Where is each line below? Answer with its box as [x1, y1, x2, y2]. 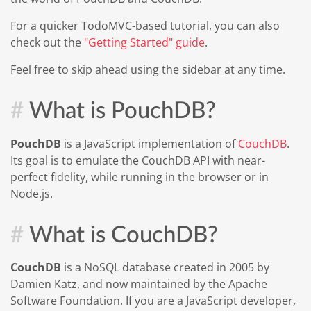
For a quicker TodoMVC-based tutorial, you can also [10, 18, 280, 33]
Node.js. [10, 185, 53, 201]
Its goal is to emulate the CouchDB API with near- [10, 152, 265, 168]
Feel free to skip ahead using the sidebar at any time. [10, 62, 285, 77]
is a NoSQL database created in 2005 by [61, 260, 269, 275]
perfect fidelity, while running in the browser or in [10, 169, 269, 185]
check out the [10, 35, 84, 50]
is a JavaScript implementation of [61, 135, 238, 151]
